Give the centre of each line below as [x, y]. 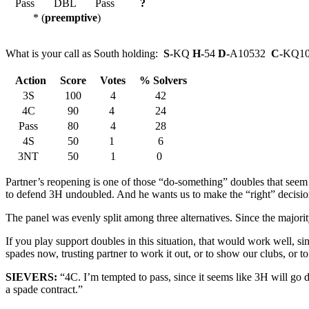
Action [30, 80]
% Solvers [160, 80]
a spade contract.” [44, 289]
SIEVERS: [33, 277]
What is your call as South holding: [84, 53]
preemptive [71, 17]
